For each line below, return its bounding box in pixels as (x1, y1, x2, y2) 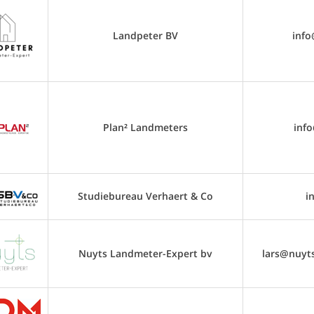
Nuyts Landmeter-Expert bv (78, 247, 212, 260)
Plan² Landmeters (102, 121, 188, 134)
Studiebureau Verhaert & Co (77, 189, 213, 203)
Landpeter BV (112, 29, 178, 42)
